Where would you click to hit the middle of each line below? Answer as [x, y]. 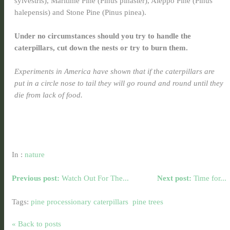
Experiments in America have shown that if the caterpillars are [114, 71]
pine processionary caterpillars [80, 202]
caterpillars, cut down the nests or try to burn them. [101, 48]
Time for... [209, 178]
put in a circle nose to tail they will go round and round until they [119, 83]
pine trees [148, 202]
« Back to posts [36, 224]
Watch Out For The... [94, 178]
